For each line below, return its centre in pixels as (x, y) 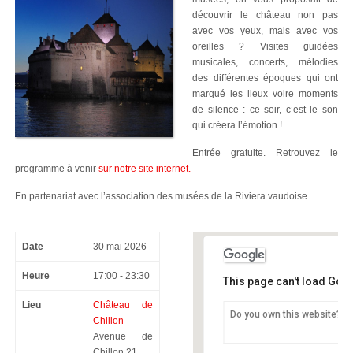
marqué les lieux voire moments (265, 94)
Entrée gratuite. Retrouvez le (265, 153)
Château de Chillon (303, 335)
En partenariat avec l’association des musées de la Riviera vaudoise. (162, 196)
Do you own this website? (286, 314)
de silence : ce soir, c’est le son (265, 110)
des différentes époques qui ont (265, 78)
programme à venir (57, 169)
